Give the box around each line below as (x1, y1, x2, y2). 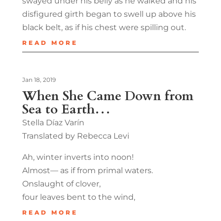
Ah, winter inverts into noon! (22, 152, 134, 162)
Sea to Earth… (22, 100, 110, 118)
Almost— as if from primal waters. (22, 165, 153, 175)
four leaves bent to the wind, (22, 192, 135, 202)
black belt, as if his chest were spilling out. (22, 22, 186, 32)
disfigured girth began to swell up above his (22, 9, 196, 19)
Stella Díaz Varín (22, 117, 84, 127)
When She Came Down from (22, 87, 193, 105)
